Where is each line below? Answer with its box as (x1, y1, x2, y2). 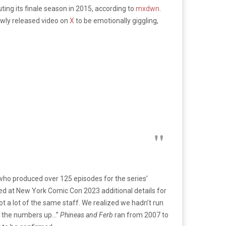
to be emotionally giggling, (74, 16, 158, 25)
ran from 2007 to (115, 210, 168, 219)
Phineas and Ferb (60, 210, 115, 219)
